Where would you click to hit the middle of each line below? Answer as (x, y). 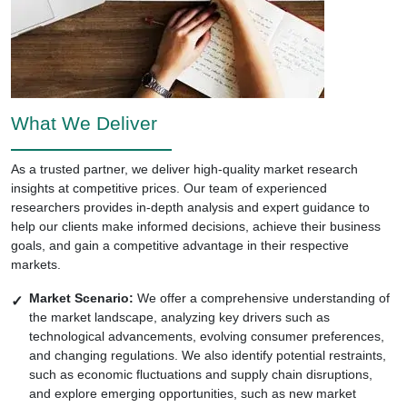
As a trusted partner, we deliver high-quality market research (184, 169)
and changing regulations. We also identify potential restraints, (208, 355)
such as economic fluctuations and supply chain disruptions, (201, 374)
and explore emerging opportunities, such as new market (193, 393)
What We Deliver (84, 123)
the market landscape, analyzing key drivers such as (179, 317)
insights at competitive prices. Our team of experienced (169, 188)
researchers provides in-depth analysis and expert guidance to (190, 207)
